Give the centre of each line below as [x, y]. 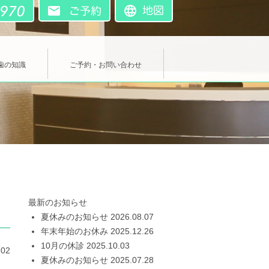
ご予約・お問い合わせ [106, 65]
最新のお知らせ [58, 202]
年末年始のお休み [74, 231]
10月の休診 [62, 245]
